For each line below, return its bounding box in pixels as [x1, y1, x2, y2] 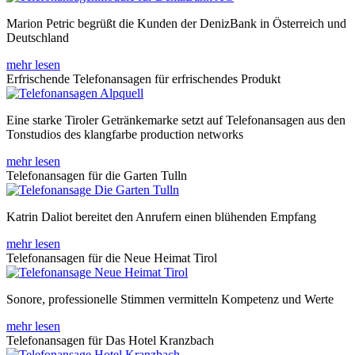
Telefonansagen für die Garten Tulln [6, 168, 187, 182]
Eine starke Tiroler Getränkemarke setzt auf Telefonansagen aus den [6, 113, 345, 127]
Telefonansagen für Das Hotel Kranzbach [6, 333, 214, 347]
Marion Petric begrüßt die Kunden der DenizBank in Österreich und [6, 16, 346, 30]
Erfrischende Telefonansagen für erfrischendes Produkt [6, 71, 281, 86]
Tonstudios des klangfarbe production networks [6, 127, 243, 141]
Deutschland [6, 30, 69, 44]
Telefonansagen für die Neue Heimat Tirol [6, 250, 217, 265]
